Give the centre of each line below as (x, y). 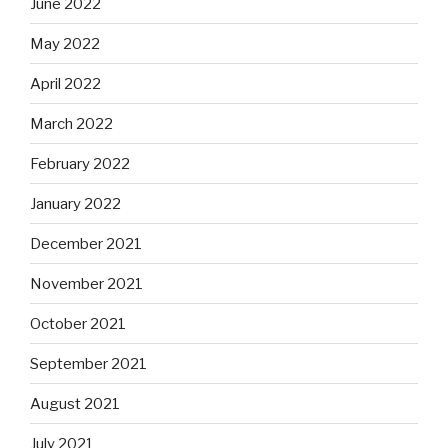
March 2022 (71, 123)
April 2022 (65, 83)
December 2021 (86, 243)
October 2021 (78, 323)
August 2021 (75, 403)
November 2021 (86, 283)
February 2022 (80, 163)
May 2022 (65, 43)
